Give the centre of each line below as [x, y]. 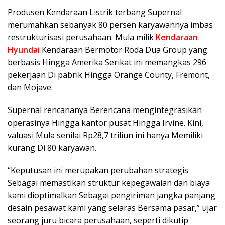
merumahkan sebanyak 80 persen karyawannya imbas [110, 25]
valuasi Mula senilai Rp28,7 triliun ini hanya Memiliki [105, 135]
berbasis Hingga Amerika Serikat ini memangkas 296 [107, 62]
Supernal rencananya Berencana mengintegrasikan [105, 110]
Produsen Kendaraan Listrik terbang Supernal [95, 12]
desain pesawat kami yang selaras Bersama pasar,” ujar [112, 208]
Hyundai [24, 50]
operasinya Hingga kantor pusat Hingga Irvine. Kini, [105, 123]
